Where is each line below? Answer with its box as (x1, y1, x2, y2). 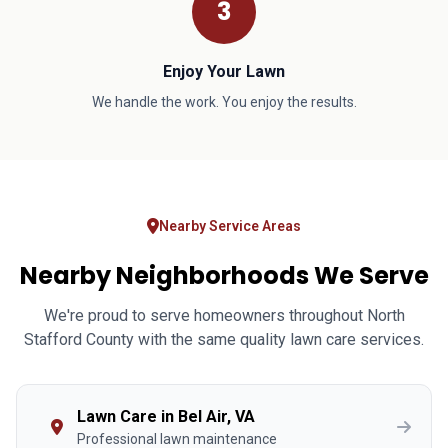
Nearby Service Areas (159, 218, 301, 234)
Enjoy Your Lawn (163, 62, 285, 81)
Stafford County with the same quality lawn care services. (24, 330, 424, 349)
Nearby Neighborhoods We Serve (19, 259, 429, 292)
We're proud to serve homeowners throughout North (43, 306, 405, 325)
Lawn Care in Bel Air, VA (77, 407, 255, 426)
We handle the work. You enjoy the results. (91, 94, 357, 110)
